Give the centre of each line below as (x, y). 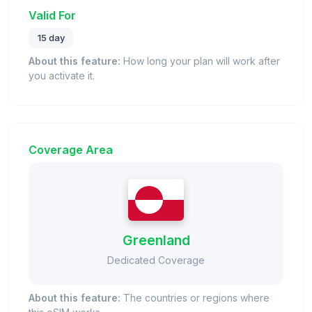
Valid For (52, 15)
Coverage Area (71, 150)
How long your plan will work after (200, 61)
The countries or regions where (195, 298)
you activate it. (62, 76)
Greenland (156, 241)
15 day (51, 38)
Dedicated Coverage (156, 260)
